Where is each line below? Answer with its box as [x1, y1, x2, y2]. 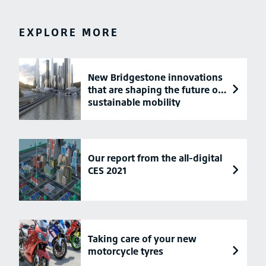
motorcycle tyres [88, 245, 163, 258]
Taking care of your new [88, 233, 197, 245]
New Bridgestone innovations [88, 71, 223, 84]
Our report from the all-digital [88, 152, 222, 164]
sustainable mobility [88, 96, 180, 109]
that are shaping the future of [88, 84, 221, 96]
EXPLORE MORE [19, 26, 119, 39]
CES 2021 [88, 164, 127, 177]
